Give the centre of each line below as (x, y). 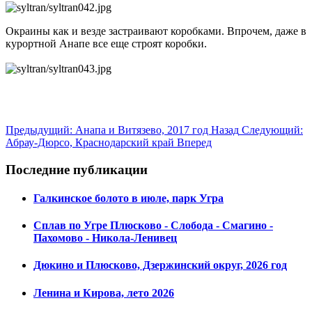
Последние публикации (77, 169)
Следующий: (272, 130)
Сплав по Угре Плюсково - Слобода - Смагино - (153, 226)
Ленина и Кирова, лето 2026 (104, 292)
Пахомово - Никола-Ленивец (105, 238)
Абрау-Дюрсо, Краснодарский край (91, 142)
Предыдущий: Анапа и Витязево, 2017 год (108, 130)
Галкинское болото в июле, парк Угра (128, 198)
